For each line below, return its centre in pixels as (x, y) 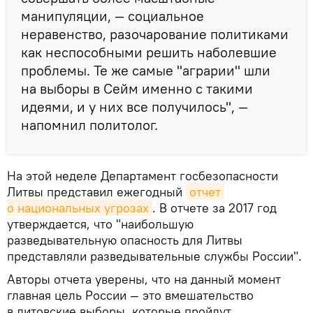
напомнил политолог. (89, 125)
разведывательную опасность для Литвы (125, 240)
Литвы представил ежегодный (96, 192)
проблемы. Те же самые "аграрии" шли (146, 71)
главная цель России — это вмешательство (130, 296)
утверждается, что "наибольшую (100, 224)
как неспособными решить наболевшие (149, 52)
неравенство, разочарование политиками (155, 34)
